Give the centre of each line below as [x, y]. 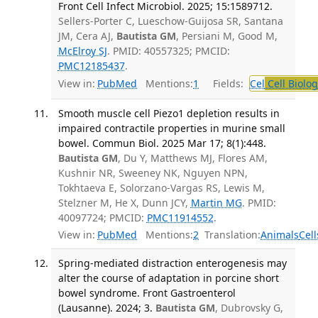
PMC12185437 [91, 65]
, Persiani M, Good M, [226, 35]
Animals [280, 235]
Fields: [225, 84]
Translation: [232, 235]
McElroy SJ [82, 50]
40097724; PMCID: [102, 217]
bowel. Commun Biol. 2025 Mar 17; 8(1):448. [162, 143]
